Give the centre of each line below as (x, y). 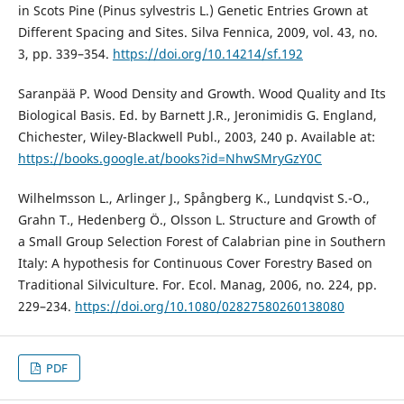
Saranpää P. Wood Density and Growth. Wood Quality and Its (202, 94)
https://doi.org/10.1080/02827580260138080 (209, 307)
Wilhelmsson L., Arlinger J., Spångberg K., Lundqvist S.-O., (193, 198)
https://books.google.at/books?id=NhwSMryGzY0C (170, 159)
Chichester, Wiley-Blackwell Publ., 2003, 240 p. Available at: (196, 137)
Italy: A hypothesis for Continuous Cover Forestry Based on (195, 263)
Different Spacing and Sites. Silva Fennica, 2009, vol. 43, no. (197, 32)
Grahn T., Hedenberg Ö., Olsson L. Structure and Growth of (197, 220)
